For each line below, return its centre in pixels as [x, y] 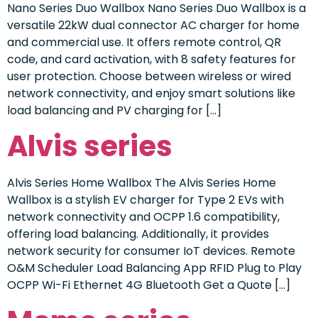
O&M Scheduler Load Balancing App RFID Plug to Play [154, 268]
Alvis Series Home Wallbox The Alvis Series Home [142, 183]
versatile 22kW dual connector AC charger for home [153, 25]
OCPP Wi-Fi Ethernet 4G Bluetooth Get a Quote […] [149, 285]
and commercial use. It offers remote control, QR [144, 42]
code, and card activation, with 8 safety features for [152, 59]
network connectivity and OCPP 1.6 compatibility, [143, 217]
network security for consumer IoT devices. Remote [151, 251]
